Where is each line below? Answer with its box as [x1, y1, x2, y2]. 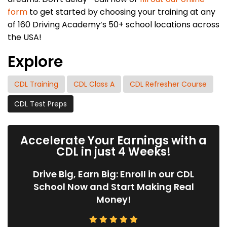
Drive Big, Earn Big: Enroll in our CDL [33, 167, 194, 180]
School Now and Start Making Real [33, 180, 194, 193]
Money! [96, 193, 131, 206]
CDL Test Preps [14, 98, 67, 109]
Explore [8, 51, 63, 72]
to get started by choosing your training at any [27, 6, 215, 18]
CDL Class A [73, 79, 115, 89]
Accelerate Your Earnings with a [20, 132, 207, 148]
